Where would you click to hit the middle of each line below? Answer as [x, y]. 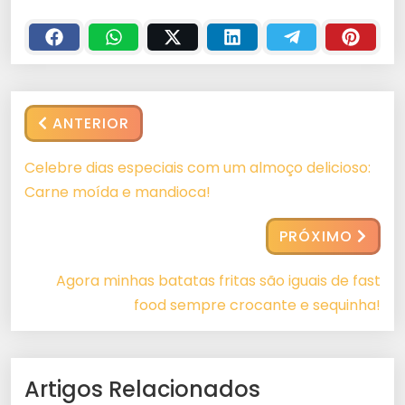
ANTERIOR [91, 123]
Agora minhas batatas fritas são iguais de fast [218, 280]
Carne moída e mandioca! [118, 192]
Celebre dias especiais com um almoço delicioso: [198, 167]
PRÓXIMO [316, 236]
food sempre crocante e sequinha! [257, 305]
